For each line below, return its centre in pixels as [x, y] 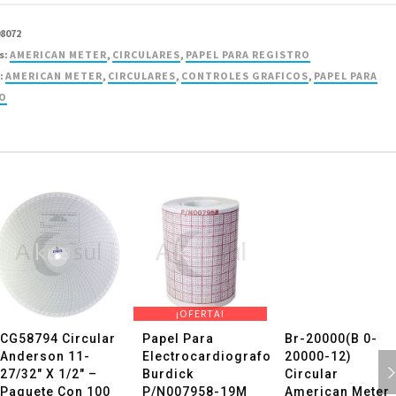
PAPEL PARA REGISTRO [248, 54]
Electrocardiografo [207, 356]
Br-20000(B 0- [331, 339]
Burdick [168, 374]
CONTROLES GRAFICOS [245, 76]
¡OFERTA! [200, 313]
